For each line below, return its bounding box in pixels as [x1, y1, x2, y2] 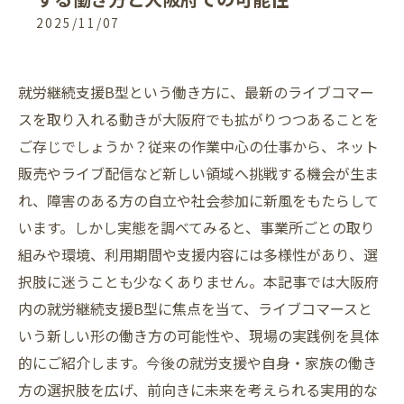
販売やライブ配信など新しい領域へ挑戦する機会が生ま [18, 162, 379, 184]
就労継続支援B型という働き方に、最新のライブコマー [18, 81, 374, 103]
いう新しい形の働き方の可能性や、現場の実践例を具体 [18, 325, 379, 346]
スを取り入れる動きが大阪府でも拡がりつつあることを [18, 108, 379, 130]
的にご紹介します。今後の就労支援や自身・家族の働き [18, 352, 377, 373]
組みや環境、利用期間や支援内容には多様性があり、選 [18, 243, 378, 265]
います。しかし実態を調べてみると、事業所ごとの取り [18, 216, 375, 238]
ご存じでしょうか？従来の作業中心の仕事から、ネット [18, 135, 379, 157]
